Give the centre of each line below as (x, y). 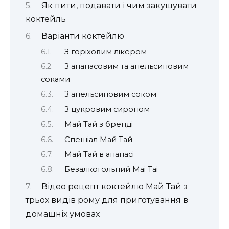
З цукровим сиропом (107, 109)
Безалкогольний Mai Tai (111, 169)
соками (55, 79)
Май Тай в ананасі (99, 155)
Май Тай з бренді (99, 124)
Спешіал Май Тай (99, 139)
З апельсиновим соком (111, 94)
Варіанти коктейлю (83, 36)
